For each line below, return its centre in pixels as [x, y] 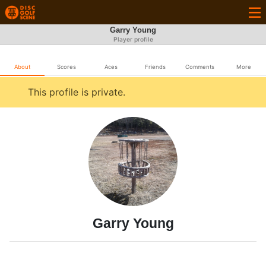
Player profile [133, 39]
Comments [199, 67]
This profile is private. [77, 92]
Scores [66, 67]
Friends [155, 67]
